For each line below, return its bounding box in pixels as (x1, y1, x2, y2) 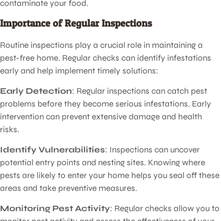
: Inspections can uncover (105, 144, 200, 155)
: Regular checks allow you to (110, 203, 220, 214)
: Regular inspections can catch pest (72, 85, 207, 96)
